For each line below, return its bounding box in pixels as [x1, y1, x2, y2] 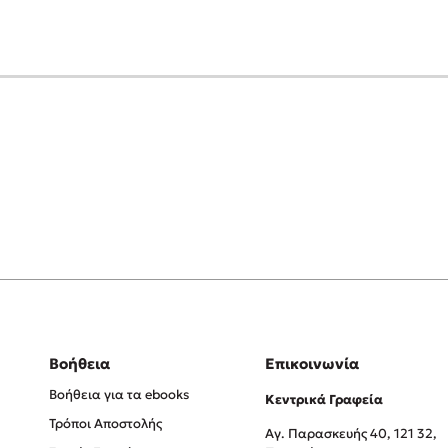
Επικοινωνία [264, 354, 359, 373]
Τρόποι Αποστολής [48, 415, 162, 432]
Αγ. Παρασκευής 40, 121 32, [264, 425, 437, 442]
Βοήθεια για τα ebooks [48, 386, 189, 403]
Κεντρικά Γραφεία [264, 391, 383, 408]
